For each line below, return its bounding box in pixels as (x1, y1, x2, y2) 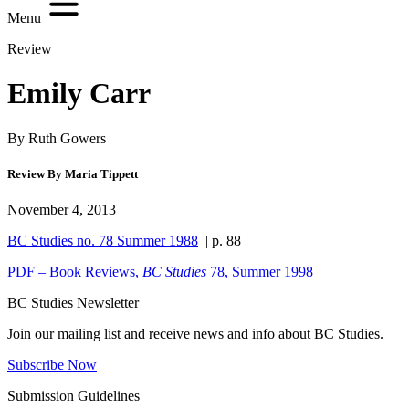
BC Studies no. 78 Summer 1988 (7, 233, 198, 248)
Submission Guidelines (7, 388, 140, 404)
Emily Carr (7, 77, 151, 110)
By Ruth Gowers (7, 130, 106, 146)
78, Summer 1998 (206, 264, 313, 279)
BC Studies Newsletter (7, 295, 139, 310)
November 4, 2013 (7, 202, 116, 217)
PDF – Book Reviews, (7, 264, 142, 279)
